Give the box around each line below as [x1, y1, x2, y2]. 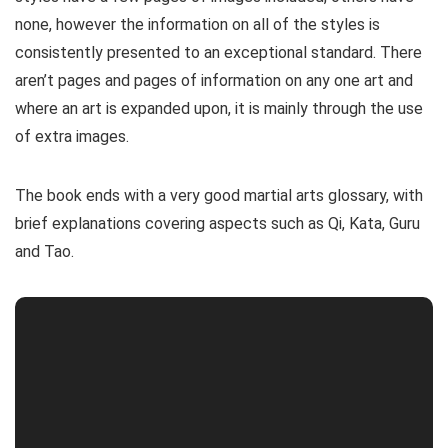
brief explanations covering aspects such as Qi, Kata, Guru [15, 214, 420, 234]
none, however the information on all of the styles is [15, 15, 380, 35]
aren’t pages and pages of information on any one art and [15, 71, 413, 91]
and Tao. [15, 242, 74, 262]
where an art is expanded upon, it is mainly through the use [15, 99, 423, 119]
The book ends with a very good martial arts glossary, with [15, 186, 423, 206]
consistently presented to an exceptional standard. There [15, 43, 422, 63]
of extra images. [15, 127, 129, 147]
